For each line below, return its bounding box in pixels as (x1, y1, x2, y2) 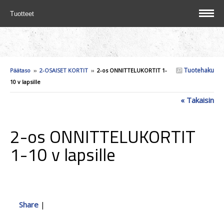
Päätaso (10, 66, 30, 74)
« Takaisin (180, 95, 214, 105)
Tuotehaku (182, 66, 214, 74)
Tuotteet (10, 10, 36, 17)
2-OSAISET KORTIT (39, 66, 88, 74)
